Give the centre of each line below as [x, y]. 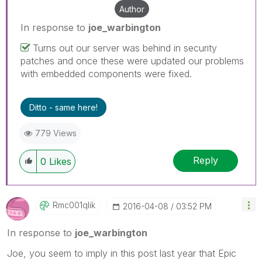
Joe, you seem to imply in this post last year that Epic [122, 253]
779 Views [56, 133]
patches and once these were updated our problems [132, 61]
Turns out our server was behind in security [125, 48]
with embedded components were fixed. [106, 73]
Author [132, 9]
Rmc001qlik [74, 205]
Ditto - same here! [63, 107]
